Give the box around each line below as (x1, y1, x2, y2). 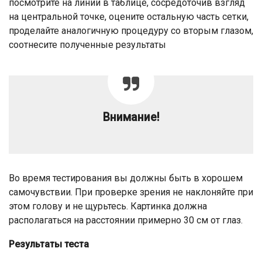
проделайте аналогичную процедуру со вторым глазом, (9, 25, 253, 37)
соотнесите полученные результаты (9, 39, 166, 51)
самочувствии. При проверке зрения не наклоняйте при (9, 187, 253, 198)
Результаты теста (9, 239, 89, 250)
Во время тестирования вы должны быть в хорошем (9, 173, 243, 184)
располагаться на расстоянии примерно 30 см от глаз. (9, 215, 243, 226)
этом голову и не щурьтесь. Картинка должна (9, 201, 207, 212)
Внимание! (103, 111, 159, 125)
